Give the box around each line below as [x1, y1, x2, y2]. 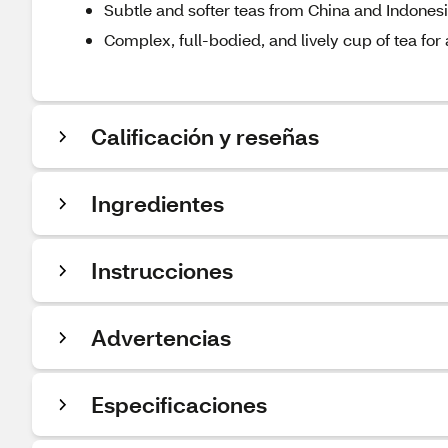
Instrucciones [91, 256, 233, 285]
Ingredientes [91, 189, 224, 218]
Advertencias [91, 323, 231, 352]
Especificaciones [91, 390, 267, 419]
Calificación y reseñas [91, 122, 319, 151]
